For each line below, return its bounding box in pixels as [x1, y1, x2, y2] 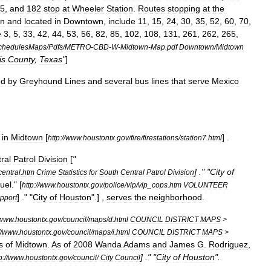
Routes [138, 4, 165, 13]
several [105, 76, 132, 86]
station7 [180, 134, 206, 142]
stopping [168, 4, 200, 13]
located [24, 16, 52, 26]
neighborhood [149, 192, 202, 202]
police [105, 181, 125, 189]
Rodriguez [209, 240, 248, 249]
